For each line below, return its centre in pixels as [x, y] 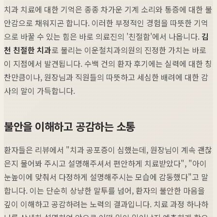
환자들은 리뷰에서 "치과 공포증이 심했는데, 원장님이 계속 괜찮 [108, 149]
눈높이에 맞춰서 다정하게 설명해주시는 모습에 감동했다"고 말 [106, 177]
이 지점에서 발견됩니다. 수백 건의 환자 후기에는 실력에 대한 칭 [108, 63]
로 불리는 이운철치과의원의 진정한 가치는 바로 [129, 50]
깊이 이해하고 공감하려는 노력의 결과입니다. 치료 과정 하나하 [106, 204]
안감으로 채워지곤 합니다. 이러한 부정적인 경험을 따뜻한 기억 [106, 23]
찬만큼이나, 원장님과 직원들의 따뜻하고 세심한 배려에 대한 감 [106, 77]
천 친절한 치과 [28, 50]
